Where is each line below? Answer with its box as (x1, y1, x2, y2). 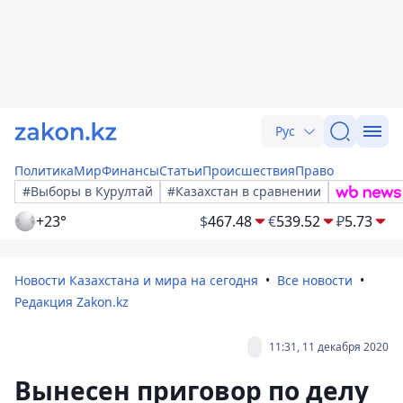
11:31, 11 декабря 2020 (269, 339, 389, 354)
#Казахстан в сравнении (167, 183, 321, 200)
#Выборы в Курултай (22, 183, 153, 200)
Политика (14, 162, 74, 179)
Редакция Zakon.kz (14, 293, 129, 310)
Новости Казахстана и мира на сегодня (14, 272, 258, 289)
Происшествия (202, 162, 295, 179)
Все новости (277, 272, 353, 289)
